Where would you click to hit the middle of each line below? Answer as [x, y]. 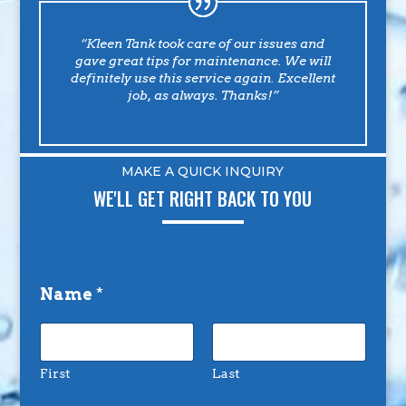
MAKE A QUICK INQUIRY [203, 171]
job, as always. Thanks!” [203, 95]
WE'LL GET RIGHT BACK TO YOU [203, 198]
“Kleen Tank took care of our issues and [203, 43]
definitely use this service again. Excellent [203, 77]
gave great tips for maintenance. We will [203, 60]
